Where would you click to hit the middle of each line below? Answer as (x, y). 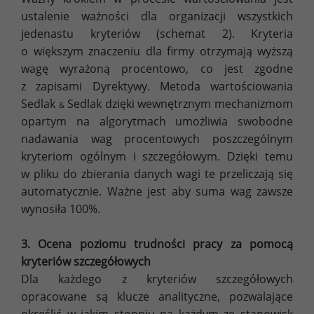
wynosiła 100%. (61, 209)
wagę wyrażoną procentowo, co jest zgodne (157, 69)
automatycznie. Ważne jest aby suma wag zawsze (157, 192)
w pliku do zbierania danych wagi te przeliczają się (157, 174)
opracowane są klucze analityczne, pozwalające (157, 297)
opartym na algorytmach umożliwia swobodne (157, 122)
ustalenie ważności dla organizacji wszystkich (157, 16)
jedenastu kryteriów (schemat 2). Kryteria (157, 34)
